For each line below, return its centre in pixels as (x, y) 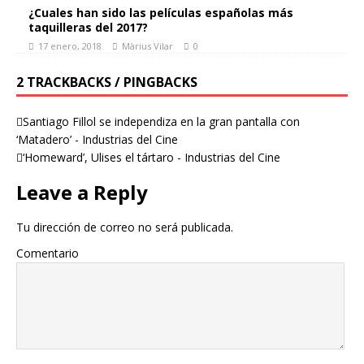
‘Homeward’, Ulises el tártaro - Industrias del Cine (152, 157)
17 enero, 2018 (70, 46)
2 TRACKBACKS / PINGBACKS (107, 82)
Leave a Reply (82, 192)
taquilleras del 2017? (88, 27)
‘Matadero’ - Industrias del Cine (97, 139)
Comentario (48, 253)
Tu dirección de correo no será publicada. (125, 227)
